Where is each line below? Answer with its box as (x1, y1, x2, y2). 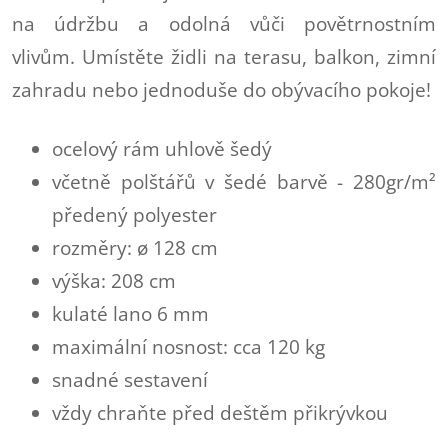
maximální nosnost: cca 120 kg (52, 334, 325, 359)
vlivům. (12, 44, 82, 69)
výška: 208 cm (52, 268, 176, 293)
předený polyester (52, 202, 217, 227)
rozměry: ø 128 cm (52, 235, 218, 260)
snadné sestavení (52, 367, 208, 392)
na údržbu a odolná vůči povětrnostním (12, 11, 436, 36)
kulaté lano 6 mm (52, 301, 209, 326)
